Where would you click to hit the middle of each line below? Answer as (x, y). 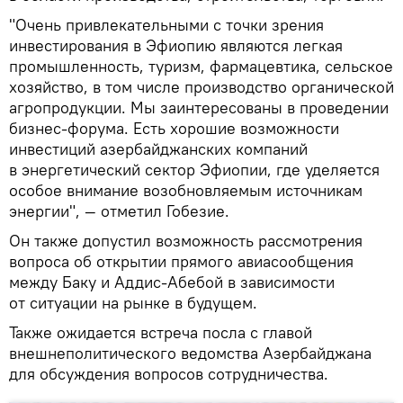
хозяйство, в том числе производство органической (201, 86)
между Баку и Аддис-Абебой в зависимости (172, 282)
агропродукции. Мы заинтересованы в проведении (199, 107)
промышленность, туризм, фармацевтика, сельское (201, 66)
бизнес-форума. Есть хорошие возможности (174, 128)
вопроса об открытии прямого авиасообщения (181, 261)
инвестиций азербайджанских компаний (158, 148)
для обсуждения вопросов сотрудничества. (169, 373)
